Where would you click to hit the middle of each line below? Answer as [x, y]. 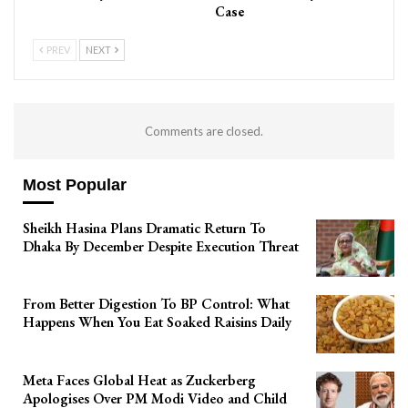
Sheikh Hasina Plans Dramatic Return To [144, 228]
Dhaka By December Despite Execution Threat [161, 246]
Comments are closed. [204, 132]
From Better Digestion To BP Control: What [156, 304]
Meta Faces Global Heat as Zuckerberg [139, 380]
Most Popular [75, 185]
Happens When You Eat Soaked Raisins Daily [157, 322]
